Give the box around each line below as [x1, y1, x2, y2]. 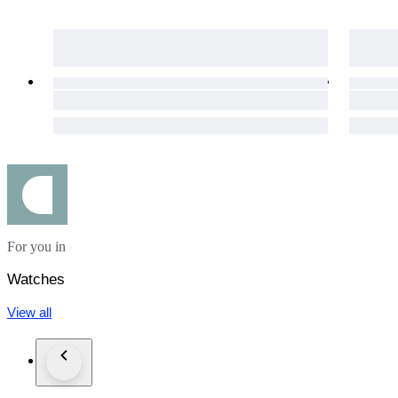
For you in [7, 239, 66, 255]
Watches [7, 271, 65, 289]
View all [7, 305, 52, 321]
